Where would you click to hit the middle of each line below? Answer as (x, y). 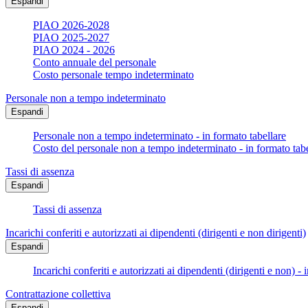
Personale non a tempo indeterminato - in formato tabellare (159, 136)
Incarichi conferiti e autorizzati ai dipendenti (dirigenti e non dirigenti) (156, 233)
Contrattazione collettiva (58, 294)
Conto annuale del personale (95, 63)
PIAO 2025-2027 (71, 38)
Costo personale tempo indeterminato (113, 75)
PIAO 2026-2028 (71, 25)
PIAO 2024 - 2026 (74, 50)
